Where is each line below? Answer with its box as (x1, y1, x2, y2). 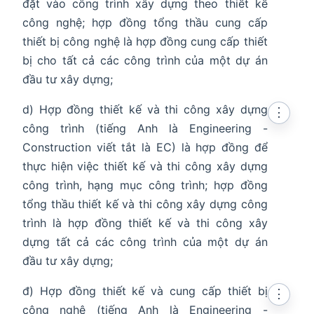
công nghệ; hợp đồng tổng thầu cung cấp (22, 15, 268, 30)
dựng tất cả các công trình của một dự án (22, 235, 268, 250)
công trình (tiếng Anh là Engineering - (22, 121, 268, 136)
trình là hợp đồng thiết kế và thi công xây (22, 216, 268, 231)
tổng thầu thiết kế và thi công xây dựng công (22, 197, 268, 212)
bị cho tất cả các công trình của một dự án (22, 53, 268, 68)
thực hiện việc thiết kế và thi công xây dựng (22, 159, 268, 174)
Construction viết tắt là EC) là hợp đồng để (22, 140, 268, 155)
